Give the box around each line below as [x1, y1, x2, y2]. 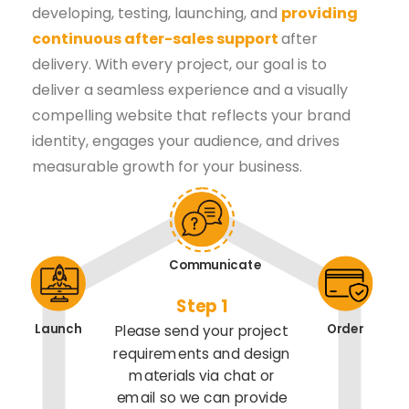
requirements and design [113, 342, 290, 363]
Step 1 [175, 293, 228, 319]
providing [281, 3, 358, 25]
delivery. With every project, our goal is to [32, 54, 327, 76]
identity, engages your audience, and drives [32, 131, 340, 152]
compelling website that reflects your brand [32, 105, 351, 127]
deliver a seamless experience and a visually [32, 79, 348, 101]
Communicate [169, 255, 262, 273]
